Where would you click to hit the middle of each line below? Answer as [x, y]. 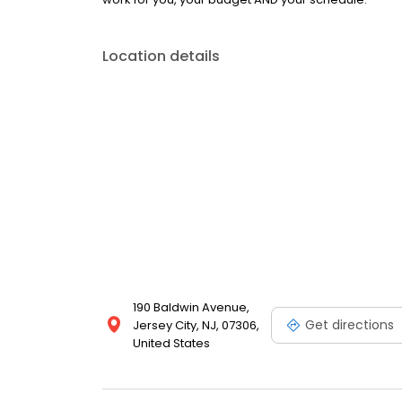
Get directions [350, 324]
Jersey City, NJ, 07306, [196, 326]
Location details [161, 57]
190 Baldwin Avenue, [191, 308]
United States [171, 344]
